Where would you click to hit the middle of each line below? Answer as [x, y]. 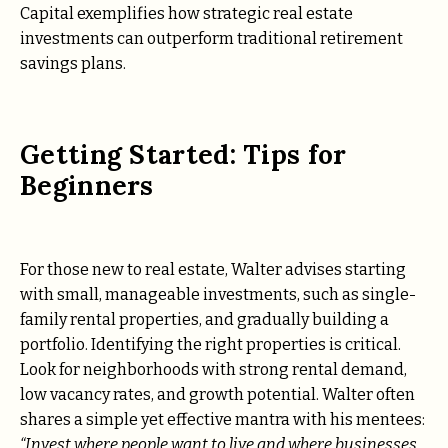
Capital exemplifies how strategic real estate [186, 13]
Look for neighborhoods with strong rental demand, [213, 370]
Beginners [91, 185]
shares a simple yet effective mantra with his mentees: [222, 420]
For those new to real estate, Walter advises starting [213, 270]
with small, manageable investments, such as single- [218, 295]
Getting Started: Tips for [183, 154]
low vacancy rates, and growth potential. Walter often [217, 395]
